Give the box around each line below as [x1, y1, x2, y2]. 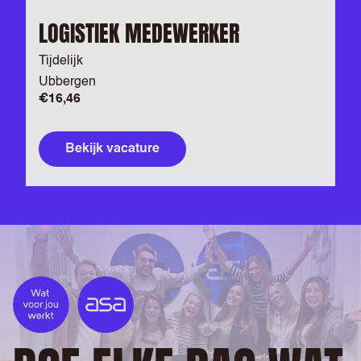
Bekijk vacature [65, 143, 160, 156]
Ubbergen [39, 76, 96, 89]
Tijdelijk [39, 55, 83, 68]
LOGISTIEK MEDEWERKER [39, 16, 239, 50]
